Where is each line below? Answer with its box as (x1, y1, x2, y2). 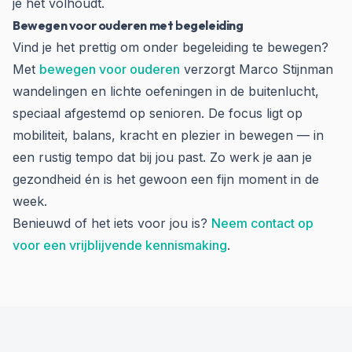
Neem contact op (211, 215, 313, 231)
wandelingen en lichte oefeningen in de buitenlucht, (13, 83, 319, 99)
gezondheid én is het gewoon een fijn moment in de (13, 171, 319, 187)
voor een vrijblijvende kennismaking (13, 237, 227, 253)
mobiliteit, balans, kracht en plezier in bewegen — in (13, 127, 324, 143)
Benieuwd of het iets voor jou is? (13, 215, 207, 231)
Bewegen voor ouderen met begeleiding (13, 17, 244, 33)
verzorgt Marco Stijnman (184, 61, 333, 77)
